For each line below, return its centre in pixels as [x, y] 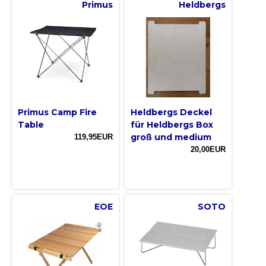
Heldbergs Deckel [171, 113]
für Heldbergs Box [172, 125]
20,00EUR [208, 150]
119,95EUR [94, 137]
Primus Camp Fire [57, 113]
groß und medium [171, 137]
